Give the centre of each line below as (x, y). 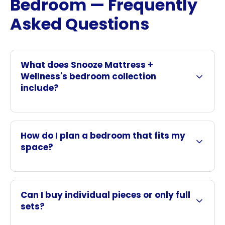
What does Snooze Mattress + (87, 65)
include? (40, 88)
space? (37, 147)
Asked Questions (80, 24)
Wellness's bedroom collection (88, 77)
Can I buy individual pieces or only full (105, 195)
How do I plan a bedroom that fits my (103, 136)
